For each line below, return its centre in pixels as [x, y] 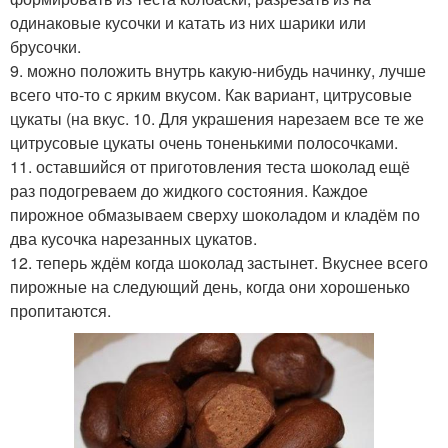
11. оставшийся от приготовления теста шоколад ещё [210, 167]
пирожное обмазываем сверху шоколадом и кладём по [215, 215]
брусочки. [45, 47]
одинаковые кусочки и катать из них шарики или [188, 23]
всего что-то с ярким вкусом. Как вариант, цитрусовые [211, 95]
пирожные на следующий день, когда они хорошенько [210, 287]
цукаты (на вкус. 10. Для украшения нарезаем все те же [217, 119]
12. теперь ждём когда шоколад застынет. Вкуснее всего [219, 263]
